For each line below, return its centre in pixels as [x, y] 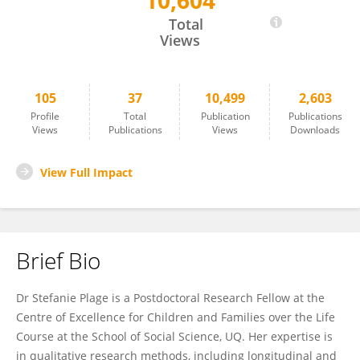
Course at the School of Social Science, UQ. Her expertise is [174, 336]
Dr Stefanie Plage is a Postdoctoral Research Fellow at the [170, 298]
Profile [45, 116]
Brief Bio [58, 260]
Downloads [315, 130]
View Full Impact [86, 172]
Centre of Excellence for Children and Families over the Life [176, 317]
